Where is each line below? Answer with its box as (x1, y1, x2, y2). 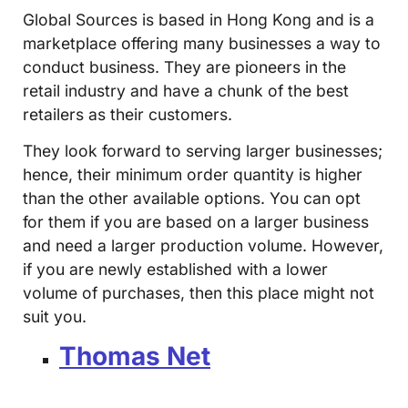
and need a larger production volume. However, (23, 236, 383, 255)
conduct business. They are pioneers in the (23, 56, 346, 76)
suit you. (23, 307, 87, 326)
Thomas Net (59, 341, 210, 372)
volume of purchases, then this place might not (23, 283, 374, 302)
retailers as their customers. (23, 104, 232, 124)
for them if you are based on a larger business (23, 212, 369, 231)
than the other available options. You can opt (23, 189, 361, 208)
